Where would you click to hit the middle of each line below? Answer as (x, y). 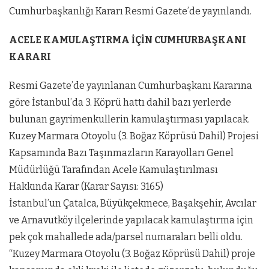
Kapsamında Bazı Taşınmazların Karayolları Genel (121, 153)
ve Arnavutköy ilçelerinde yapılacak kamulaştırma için (131, 220)
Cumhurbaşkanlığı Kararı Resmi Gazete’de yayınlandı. (130, 11)
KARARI (30, 56)
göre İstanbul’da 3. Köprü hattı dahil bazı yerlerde (120, 102)
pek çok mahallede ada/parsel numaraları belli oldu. (126, 237)
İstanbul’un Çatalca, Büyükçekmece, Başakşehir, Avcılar (133, 203)
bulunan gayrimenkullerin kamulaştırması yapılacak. (129, 119)
